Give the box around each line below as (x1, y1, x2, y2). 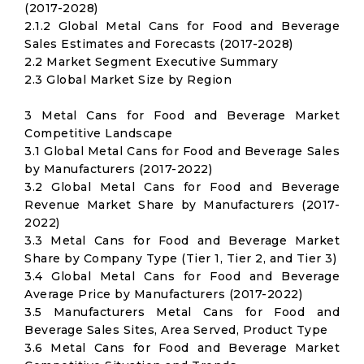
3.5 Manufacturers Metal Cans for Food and (24, 305, 340, 319)
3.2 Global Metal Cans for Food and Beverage (24, 180, 340, 194)
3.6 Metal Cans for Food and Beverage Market (24, 340, 340, 355)
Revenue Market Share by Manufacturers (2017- (24, 197, 340, 212)
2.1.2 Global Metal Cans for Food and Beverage (24, 19, 340, 33)
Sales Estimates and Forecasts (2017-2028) (24, 37, 293, 51)
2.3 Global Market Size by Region (24, 72, 232, 87)
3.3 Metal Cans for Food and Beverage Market (24, 233, 340, 248)
